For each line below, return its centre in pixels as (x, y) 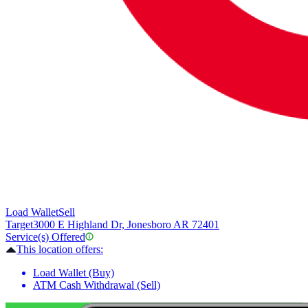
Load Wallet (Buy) (74, 273)
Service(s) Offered (45, 237)
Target (19, 225)
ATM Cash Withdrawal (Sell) (97, 285)
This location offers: (60, 250)
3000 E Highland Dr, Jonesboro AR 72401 (126, 225)
